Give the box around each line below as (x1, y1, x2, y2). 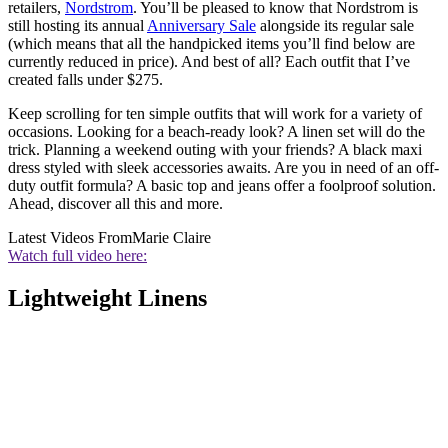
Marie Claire (132, 229, 211, 247)
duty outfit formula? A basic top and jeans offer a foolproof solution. (8, 177, 436, 195)
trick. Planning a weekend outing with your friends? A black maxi (8, 141, 422, 159)
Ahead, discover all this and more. (8, 195, 223, 213)
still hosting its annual (8, 17, 147, 35)
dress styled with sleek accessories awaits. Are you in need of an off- (8, 159, 439, 177)
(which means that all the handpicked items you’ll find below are (8, 35, 415, 53)
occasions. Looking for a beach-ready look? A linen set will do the (8, 123, 425, 141)
